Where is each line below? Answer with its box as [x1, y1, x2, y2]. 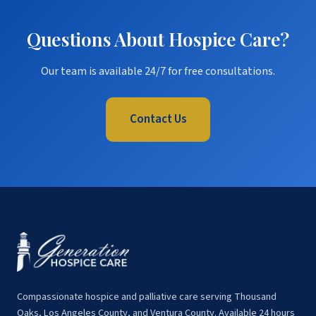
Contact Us [130, 110, 186, 128]
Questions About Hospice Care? [26, 25, 290, 51]
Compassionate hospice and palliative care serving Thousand [17, 288, 276, 304]
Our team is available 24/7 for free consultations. [41, 63, 275, 79]
